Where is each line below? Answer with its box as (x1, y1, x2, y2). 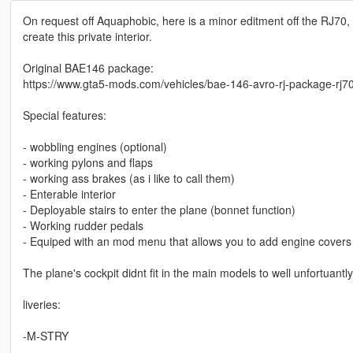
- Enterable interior (22, 186, 116, 203)
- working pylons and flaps (22, 154, 153, 171)
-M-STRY (22, 328, 69, 344)
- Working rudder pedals (22, 217, 143, 234)
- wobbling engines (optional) (22, 139, 167, 155)
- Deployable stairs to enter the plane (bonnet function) (22, 202, 295, 218)
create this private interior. (22, 28, 152, 45)
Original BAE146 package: (22, 60, 154, 76)
